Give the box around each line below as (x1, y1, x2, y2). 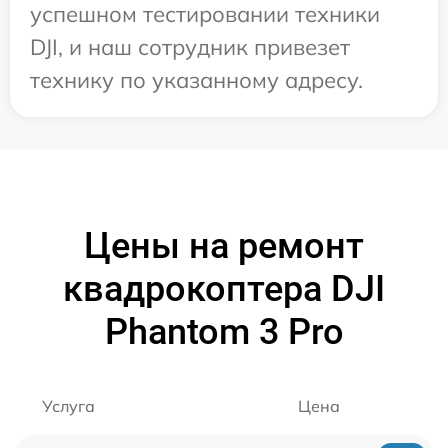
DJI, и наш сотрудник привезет (30, 33, 350, 62)
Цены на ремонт (84, 225, 364, 268)
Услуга (42, 396, 95, 417)
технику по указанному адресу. (30, 66, 363, 95)
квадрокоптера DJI (63, 268, 385, 311)
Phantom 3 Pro (104, 311, 344, 354)
